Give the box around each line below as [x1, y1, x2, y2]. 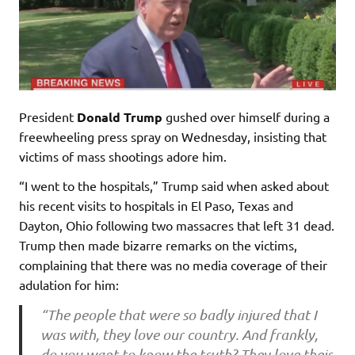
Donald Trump [77, 108, 162, 125]
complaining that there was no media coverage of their [19, 256, 327, 273]
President [19, 108, 77, 124]
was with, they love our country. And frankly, [40, 326, 318, 344]
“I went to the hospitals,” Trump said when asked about [19, 177, 329, 193]
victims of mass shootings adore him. [19, 147, 227, 164]
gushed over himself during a [162, 108, 330, 124]
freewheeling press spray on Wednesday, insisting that [19, 128, 326, 144]
